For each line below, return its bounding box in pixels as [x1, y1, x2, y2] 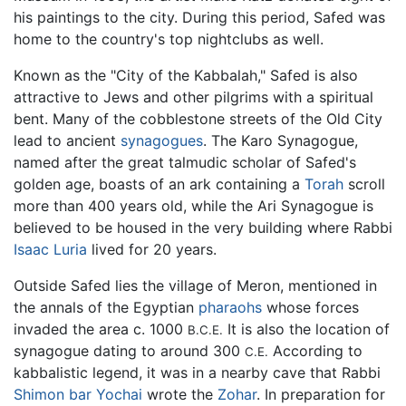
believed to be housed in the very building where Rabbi [14, 218, 392, 237]
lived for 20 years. [87, 240, 217, 259]
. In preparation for [256, 385, 385, 404]
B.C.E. [188, 323, 223, 338]
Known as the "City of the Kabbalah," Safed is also [14, 66, 358, 85]
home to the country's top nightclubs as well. [14, 30, 324, 49]
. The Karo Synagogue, [203, 131, 358, 150]
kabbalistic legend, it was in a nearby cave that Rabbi [14, 363, 381, 382]
